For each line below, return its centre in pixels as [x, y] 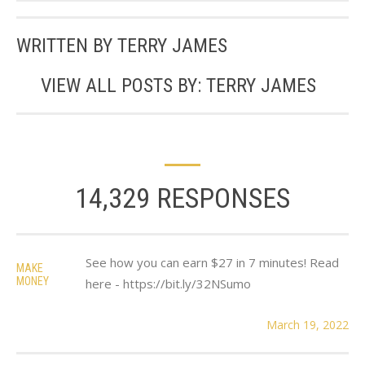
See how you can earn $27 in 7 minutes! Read [212, 262]
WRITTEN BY [67, 46]
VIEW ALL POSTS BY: [123, 85]
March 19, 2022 [308, 324]
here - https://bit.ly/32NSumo [168, 283]
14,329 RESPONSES [182, 198]
